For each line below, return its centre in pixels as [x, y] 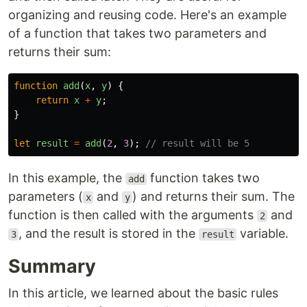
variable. [263, 233]
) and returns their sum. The [214, 196]
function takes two [204, 178]
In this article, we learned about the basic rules [143, 293]
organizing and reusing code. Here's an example [147, 15]
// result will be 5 [197, 143]
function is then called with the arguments [133, 215]
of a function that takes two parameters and [137, 33]
